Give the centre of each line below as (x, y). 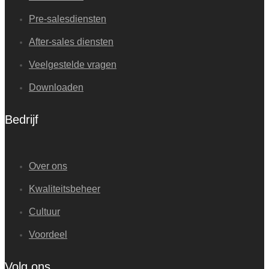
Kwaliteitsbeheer (65, 189)
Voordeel (48, 234)
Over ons (48, 166)
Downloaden (56, 87)
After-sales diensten (71, 41)
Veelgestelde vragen (73, 64)
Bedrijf (22, 120)
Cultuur (44, 211)
